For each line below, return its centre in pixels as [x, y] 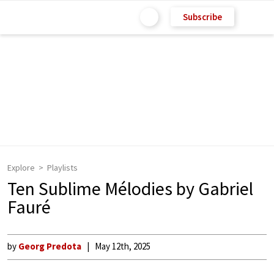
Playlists [62, 168]
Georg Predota [50, 246]
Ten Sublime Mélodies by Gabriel [130, 188]
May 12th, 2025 [123, 246]
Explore [21, 168]
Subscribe [202, 17]
